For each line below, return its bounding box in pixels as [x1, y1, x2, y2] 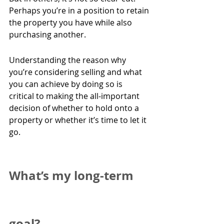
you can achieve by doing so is [9, 78, 124, 90]
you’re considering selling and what [9, 66, 144, 78]
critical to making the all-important [9, 90, 141, 102]
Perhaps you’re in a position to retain [9, 5, 151, 16]
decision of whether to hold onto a [9, 102, 141, 114]
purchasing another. [9, 29, 86, 40]
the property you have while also [9, 17, 134, 28]
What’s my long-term [9, 167, 136, 184]
